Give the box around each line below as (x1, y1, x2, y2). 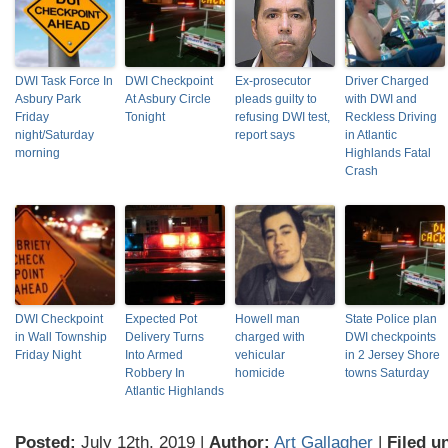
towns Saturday (345, 366, 429, 380)
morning (15, 146, 60, 160)
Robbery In (125, 366, 185, 380)
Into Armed (125, 348, 183, 362)
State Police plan (345, 312, 437, 326)
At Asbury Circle (125, 92, 211, 106)
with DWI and (345, 92, 417, 106)
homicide (235, 366, 285, 380)
